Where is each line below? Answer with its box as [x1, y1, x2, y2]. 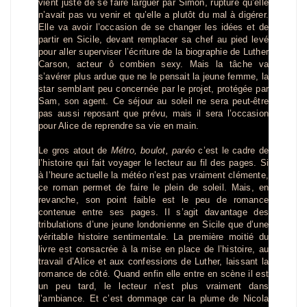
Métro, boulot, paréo [110, 145, 195, 156]
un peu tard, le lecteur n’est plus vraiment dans [38, 281, 269, 291]
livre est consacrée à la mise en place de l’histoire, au [38, 244, 269, 254]
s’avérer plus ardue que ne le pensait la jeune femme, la [38, 71, 269, 82]
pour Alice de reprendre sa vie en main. [38, 121, 199, 131]
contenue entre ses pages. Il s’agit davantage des [38, 207, 269, 217]
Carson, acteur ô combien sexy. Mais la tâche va [38, 59, 269, 69]
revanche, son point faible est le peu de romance [38, 195, 269, 205]
